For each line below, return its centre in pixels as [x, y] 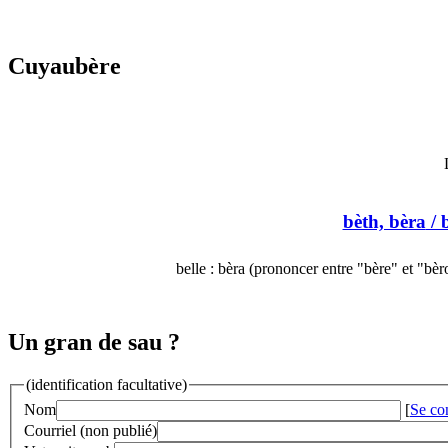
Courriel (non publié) [90, 430]
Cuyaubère [64, 66]
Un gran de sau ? [94, 342]
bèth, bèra [384, 221]
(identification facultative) [106, 385]
